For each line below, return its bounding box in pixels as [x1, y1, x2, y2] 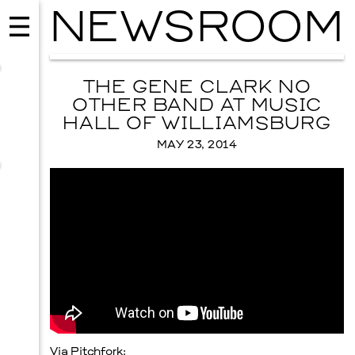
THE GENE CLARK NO [82, 79, 311, 98]
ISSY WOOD [81, 285, 202, 304]
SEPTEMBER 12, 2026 [87, 311, 196, 323]
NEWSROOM [50, 8, 344, 52]
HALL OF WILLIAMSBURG [63, 116, 331, 135]
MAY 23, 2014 [156, 139, 238, 151]
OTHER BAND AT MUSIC [71, 97, 323, 116]
